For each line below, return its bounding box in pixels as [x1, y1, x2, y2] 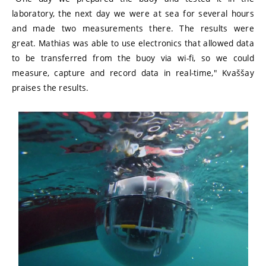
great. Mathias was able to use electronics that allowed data [12, 37, 254, 49]
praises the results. [12, 82, 89, 94]
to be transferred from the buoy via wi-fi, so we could [12, 52, 254, 64]
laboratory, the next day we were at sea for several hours [12, 8, 254, 20]
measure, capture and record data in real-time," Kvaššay [12, 67, 254, 79]
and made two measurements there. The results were [12, 23, 254, 34]
